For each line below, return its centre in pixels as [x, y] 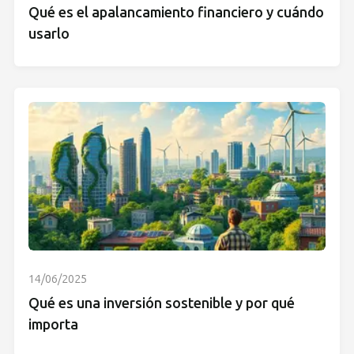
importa [53, 325]
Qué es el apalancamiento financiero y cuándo [176, 13]
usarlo [49, 34]
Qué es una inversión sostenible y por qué [162, 304]
